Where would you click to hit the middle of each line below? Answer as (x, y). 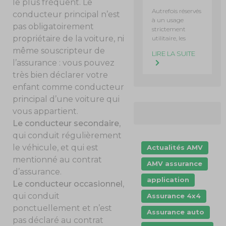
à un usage (168, 20)
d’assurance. (38, 172)
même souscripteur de (59, 50)
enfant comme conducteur (69, 87)
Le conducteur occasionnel (68, 184)
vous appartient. (46, 111)
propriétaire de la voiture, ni (69, 38)
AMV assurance (175, 163)
